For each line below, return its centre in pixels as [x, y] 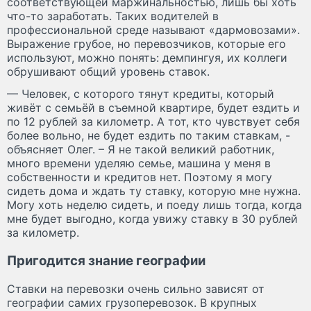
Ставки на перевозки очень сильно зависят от [136, 288]
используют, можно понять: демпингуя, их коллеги [147, 58]
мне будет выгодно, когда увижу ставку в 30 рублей [152, 219]
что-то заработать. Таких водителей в [113, 16]
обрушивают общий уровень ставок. [108, 72]
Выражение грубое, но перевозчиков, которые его [146, 44]
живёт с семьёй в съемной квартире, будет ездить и [153, 108]
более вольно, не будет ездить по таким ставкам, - [149, 136]
